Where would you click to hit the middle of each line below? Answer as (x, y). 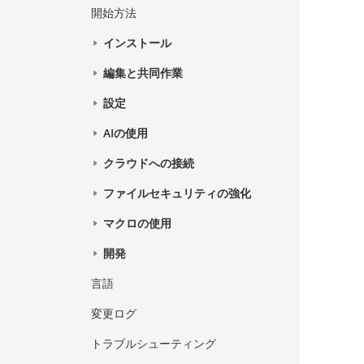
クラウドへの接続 (149, 163)
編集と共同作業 (143, 73)
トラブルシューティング (154, 344)
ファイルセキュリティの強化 (178, 193)
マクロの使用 (138, 223)
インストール (138, 43)
